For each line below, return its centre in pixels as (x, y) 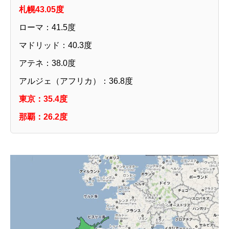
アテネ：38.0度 (47, 63)
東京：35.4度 (43, 99)
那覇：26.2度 (43, 117)
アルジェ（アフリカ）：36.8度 (76, 81)
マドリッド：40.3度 (55, 45)
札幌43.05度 (41, 10)
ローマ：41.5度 (47, 28)
